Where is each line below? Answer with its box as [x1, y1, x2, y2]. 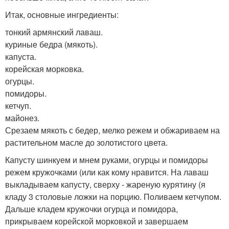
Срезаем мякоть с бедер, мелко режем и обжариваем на [5, 124, 220, 136]
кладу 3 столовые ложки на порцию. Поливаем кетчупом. [5, 190, 221, 202]
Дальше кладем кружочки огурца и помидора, [5, 202, 178, 215]
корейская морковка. [5, 62, 84, 75]
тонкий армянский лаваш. [5, 26, 103, 38]
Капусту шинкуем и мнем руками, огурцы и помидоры [5, 153, 208, 166]
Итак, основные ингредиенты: [5, 8, 119, 20]
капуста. [5, 50, 36, 62]
